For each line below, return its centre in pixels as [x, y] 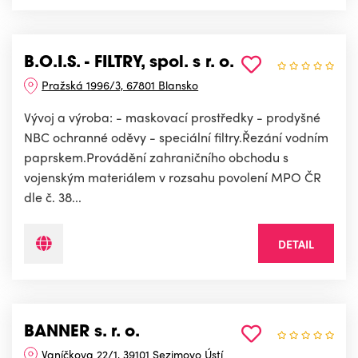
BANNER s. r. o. [82, 333]
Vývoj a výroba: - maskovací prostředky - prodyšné [172, 117]
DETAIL [296, 244]
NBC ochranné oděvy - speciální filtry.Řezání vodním [176, 137]
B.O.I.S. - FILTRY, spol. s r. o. [129, 64]
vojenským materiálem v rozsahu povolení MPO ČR [173, 177]
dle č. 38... [53, 197]
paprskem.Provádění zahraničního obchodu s [156, 157]
